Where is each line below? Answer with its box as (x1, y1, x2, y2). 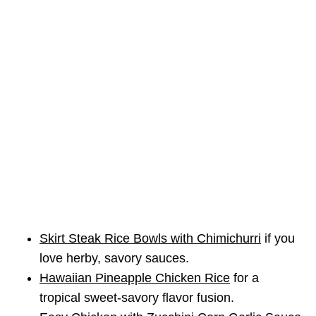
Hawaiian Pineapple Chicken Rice (39, 270, 230, 285)
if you (261, 231, 295, 245)
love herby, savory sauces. (39, 250, 189, 265)
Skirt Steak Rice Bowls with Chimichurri (39, 231, 261, 245)
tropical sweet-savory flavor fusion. (39, 290, 234, 305)
